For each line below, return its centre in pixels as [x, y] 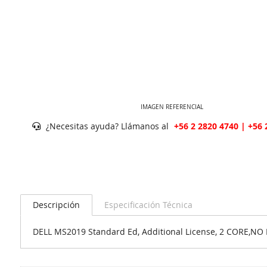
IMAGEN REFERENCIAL [172, 107]
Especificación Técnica [148, 205]
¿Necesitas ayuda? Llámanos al [107, 126]
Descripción [56, 205]
